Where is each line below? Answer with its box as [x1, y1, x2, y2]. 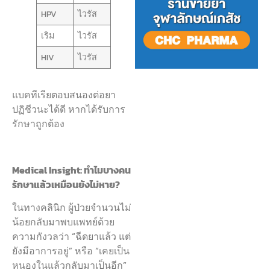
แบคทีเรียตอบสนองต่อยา [12, 87, 116, 102]
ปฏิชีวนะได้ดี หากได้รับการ [12, 101, 125, 116]
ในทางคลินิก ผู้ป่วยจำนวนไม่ [12, 200, 131, 215]
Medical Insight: [12, 162, 84, 177]
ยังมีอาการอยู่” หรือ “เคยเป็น [12, 243, 130, 259]
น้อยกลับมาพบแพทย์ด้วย [12, 215, 115, 230]
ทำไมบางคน [84, 162, 131, 177]
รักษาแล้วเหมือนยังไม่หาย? [12, 177, 120, 192]
